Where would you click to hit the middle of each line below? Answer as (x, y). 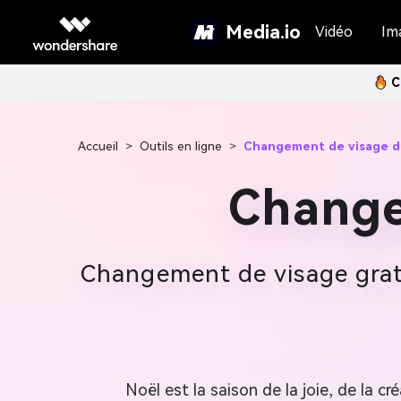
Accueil (98, 146)
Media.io (263, 32)
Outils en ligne (181, 146)
